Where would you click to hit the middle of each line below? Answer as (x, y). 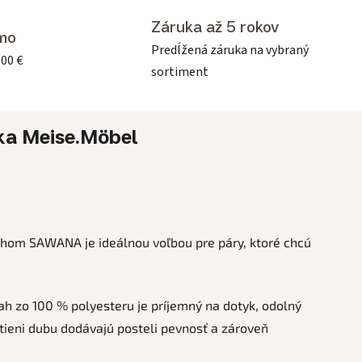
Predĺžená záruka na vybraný (230, 50)
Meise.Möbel (77, 136)
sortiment (180, 72)
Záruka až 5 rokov (215, 26)
